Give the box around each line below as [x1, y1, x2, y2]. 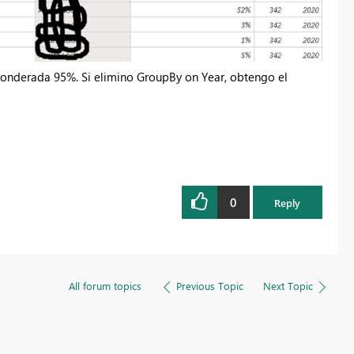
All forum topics [68, 279, 141, 293]
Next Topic [262, 279, 313, 293]
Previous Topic [175, 279, 243, 293]
